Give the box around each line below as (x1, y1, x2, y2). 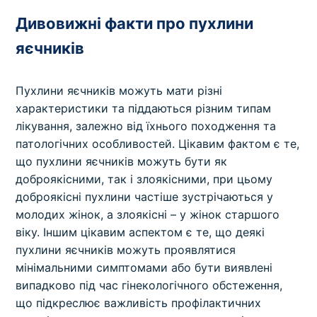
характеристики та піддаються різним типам (16, 100, 272, 115)
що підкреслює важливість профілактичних (16, 295, 262, 310)
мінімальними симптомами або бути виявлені (16, 260, 273, 275)
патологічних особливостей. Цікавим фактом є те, (16, 136, 300, 151)
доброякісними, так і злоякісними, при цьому (16, 171, 273, 186)
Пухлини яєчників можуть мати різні (16, 83, 223, 98)
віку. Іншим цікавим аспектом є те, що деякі (16, 224, 265, 239)
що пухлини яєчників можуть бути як (16, 154, 228, 168)
